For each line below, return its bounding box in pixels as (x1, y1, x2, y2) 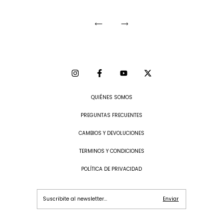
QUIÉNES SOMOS (91, 94, 132, 101)
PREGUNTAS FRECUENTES (81, 111, 142, 119)
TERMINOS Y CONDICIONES (79, 147, 144, 155)
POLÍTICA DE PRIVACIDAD (81, 165, 142, 173)
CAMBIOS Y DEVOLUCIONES (79, 129, 144, 137)
